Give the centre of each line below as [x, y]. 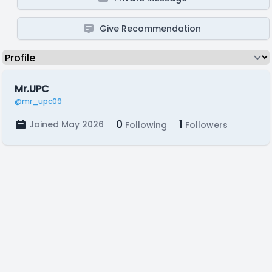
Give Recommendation [151, 29]
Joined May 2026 [66, 124]
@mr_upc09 [38, 101]
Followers [205, 125]
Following [145, 125]
